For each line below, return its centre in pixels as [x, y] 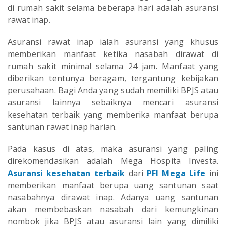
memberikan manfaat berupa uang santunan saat [113, 185]
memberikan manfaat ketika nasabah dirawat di [113, 54]
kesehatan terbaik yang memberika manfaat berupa [113, 115]
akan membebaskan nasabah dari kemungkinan [113, 210]
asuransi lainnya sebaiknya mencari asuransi [113, 103]
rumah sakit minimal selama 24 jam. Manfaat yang [113, 66]
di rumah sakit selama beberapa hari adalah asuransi [113, 8]
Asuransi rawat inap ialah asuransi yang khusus [113, 42]
